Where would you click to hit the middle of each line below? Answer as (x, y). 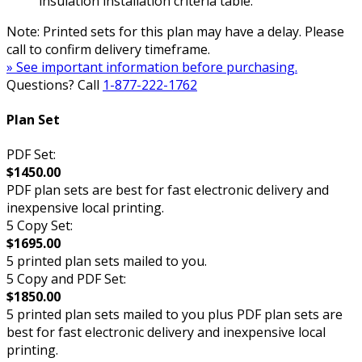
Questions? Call (55, 84)
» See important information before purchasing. (152, 67)
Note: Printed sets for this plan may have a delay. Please (175, 31)
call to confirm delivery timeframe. (108, 49)
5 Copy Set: (40, 226)
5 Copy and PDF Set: (66, 279)
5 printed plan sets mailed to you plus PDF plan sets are (175, 315)
